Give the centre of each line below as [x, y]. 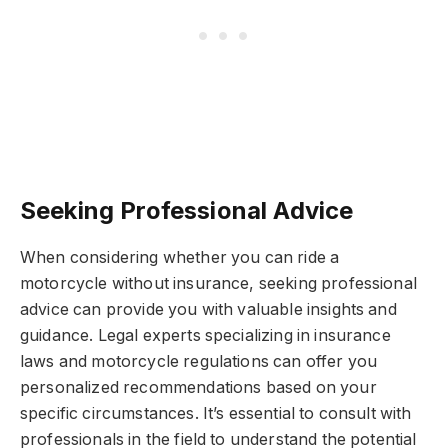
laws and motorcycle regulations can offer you [199, 362]
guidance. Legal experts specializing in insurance [205, 336]
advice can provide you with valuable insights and [208, 310]
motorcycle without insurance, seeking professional [218, 284]
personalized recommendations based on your [198, 388]
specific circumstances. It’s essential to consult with [216, 414]
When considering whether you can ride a [180, 258]
